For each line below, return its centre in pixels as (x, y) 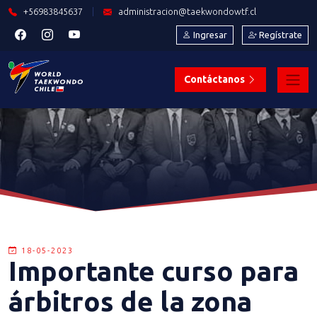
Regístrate (279, 34)
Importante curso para (154, 271)
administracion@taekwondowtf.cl (186, 11)
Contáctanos (215, 80)
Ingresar (209, 34)
